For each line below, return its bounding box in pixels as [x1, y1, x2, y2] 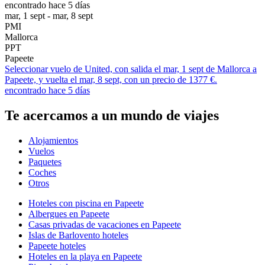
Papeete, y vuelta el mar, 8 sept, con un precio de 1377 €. [5, 74, 217, 85]
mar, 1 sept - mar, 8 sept [5, 10, 93, 21]
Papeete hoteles [28, 240, 86, 251]
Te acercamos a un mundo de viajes [5, 107, 219, 123]
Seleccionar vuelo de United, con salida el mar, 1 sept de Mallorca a [5, 63, 257, 74]
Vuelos [28, 146, 54, 156]
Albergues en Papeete [28, 208, 109, 219]
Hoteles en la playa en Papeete [28, 251, 142, 261]
